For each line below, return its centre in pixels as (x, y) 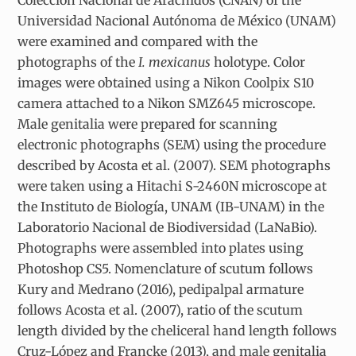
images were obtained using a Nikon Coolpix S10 (166, 82)
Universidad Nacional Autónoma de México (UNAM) (177, 20)
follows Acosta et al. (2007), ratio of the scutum (161, 310)
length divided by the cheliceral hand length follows (178, 330)
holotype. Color (260, 62)
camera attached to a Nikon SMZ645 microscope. (167, 103)
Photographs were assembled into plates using (161, 248)
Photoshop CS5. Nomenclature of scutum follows (166, 268)
